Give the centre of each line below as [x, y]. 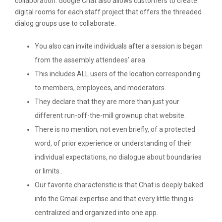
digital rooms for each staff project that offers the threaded [108, 12]
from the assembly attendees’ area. [91, 60]
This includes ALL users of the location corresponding [118, 74]
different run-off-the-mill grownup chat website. [110, 115]
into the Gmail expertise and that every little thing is [114, 199]
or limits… [49, 171]
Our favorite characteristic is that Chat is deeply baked [119, 185]
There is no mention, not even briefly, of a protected [115, 129]
